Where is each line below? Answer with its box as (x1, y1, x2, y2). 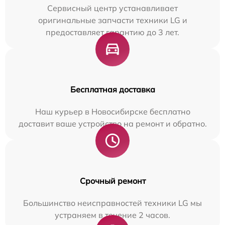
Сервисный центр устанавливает (47, 3, 178, 13)
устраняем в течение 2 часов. (55, 209, 170, 220)
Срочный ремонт (79, 175, 146, 186)
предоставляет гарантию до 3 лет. (46, 27, 179, 37)
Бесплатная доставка (70, 84, 155, 94)
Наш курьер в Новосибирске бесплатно (35, 106, 190, 117)
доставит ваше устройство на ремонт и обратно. (18, 118, 207, 129)
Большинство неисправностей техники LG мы (23, 197, 202, 208)
